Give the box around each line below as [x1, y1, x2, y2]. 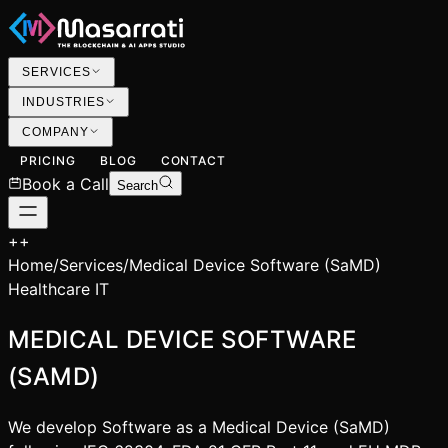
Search [117, 178, 158, 193]
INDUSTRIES [22, 95, 105, 109]
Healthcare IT [8, 279, 109, 299]
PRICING [20, 153, 76, 168]
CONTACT [160, 153, 227, 168]
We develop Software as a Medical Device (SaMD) [8, 416, 390, 437]
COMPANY [22, 125, 89, 139]
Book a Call [22, 174, 109, 194]
